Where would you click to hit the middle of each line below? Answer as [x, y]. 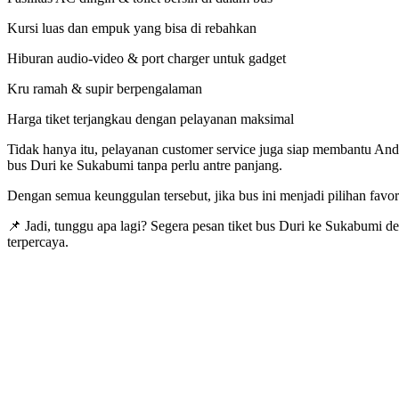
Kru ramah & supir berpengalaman [105, 89]
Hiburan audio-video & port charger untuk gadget [147, 59]
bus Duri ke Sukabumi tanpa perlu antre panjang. [145, 166]
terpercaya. [38, 242]
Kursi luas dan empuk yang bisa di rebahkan [132, 28]
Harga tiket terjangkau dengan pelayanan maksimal [151, 119]
